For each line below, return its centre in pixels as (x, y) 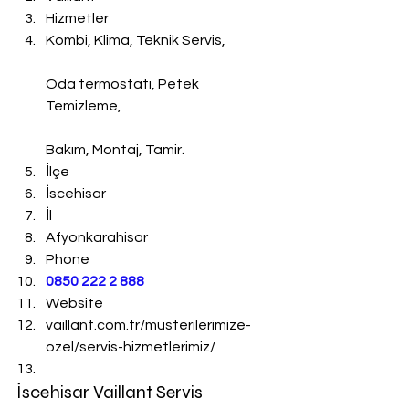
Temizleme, (84, 106)
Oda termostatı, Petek (124, 84)
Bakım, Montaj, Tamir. (115, 150)
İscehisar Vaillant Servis (111, 392)
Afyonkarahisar (97, 237)
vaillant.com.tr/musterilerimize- (148, 325)
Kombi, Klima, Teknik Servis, (136, 40)
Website (74, 303)
